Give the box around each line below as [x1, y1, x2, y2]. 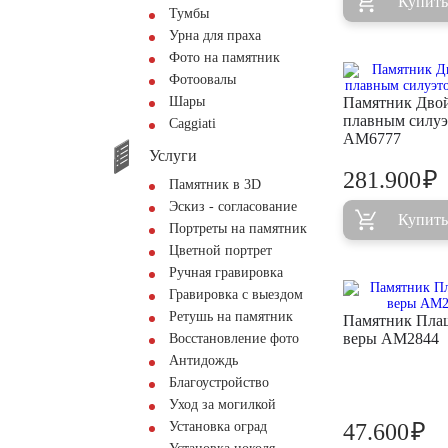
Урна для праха [169, 28, 261, 43]
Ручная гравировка [169, 265, 283, 280]
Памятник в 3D [169, 177, 261, 192]
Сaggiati [169, 116, 216, 131]
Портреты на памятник [169, 221, 307, 236]
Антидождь [169, 353, 238, 368]
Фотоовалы [169, 72, 236, 87]
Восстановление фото [169, 331, 299, 346]
